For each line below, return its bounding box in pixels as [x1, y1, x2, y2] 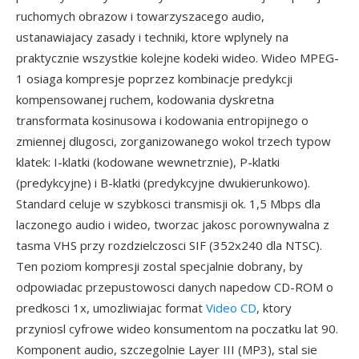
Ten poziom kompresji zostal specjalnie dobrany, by [16, 258, 303, 274]
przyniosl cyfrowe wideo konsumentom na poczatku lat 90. [16, 321, 338, 337]
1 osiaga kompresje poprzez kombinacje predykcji [16, 71, 292, 87]
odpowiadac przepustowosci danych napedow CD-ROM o [16, 279, 333, 295]
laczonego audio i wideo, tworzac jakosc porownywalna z [16, 216, 329, 232]
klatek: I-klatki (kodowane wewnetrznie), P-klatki [16, 154, 280, 170]
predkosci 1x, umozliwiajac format [16, 300, 206, 316]
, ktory [256, 300, 292, 316]
